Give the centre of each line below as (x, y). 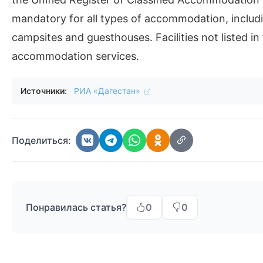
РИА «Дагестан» (108, 91)
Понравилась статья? (76, 207)
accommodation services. (75, 56)
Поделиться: (41, 140)
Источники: (44, 91)
